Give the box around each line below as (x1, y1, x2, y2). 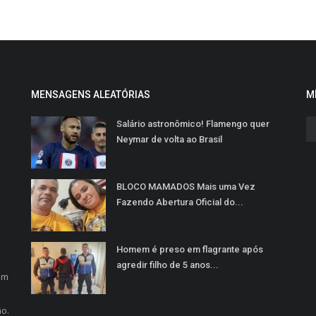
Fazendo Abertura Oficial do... (116, 197, 243, 207)
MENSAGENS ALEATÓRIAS (31, 89, 150, 100)
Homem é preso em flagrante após (116, 244, 263, 255)
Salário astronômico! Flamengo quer (116, 119, 269, 129)
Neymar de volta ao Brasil (116, 134, 222, 145)
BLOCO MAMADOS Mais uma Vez (116, 181, 255, 192)
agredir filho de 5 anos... (116, 260, 219, 270)
